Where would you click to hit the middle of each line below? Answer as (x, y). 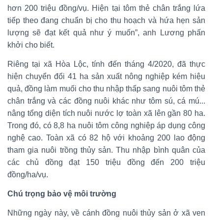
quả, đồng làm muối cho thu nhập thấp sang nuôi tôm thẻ (106, 88)
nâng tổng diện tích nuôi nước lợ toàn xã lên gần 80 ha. (106, 113)
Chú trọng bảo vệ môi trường (62, 193)
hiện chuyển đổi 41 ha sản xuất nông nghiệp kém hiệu (106, 76)
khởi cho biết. (31, 45)
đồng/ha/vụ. (28, 174)
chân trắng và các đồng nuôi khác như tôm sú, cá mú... (106, 101)
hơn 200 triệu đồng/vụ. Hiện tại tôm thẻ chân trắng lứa (106, 8)
